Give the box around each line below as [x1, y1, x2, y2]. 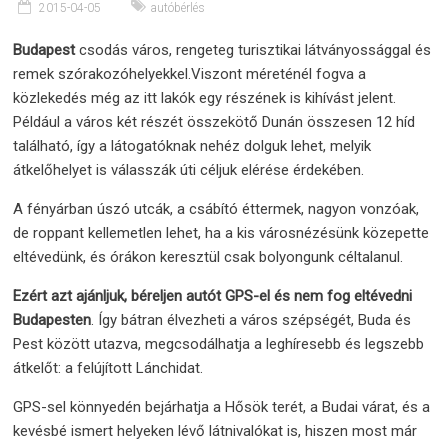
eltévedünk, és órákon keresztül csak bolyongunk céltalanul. [13, 248, 404, 266]
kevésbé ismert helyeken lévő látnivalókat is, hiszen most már [13, 422, 418, 440]
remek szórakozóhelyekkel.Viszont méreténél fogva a [13, 65, 367, 83]
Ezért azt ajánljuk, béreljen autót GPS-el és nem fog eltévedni [13, 287, 413, 305]
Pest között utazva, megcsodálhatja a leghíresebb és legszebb [13, 335, 425, 353]
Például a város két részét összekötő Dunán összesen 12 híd [13, 113, 416, 131]
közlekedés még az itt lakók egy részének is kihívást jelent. [13, 89, 397, 107]
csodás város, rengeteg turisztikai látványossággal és [75, 41, 432, 59]
